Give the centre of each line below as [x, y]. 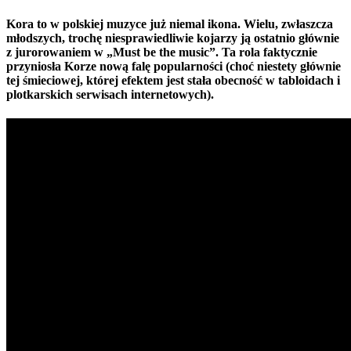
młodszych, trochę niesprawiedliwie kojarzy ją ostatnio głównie [173, 38]
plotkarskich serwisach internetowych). [110, 95]
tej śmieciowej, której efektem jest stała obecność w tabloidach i [173, 81]
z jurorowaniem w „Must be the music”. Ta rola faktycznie [162, 52]
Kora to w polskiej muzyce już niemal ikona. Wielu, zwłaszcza [170, 24]
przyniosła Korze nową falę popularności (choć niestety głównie [174, 67]
